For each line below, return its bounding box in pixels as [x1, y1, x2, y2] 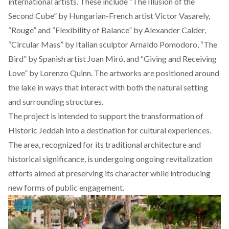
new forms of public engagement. [8, 182, 124, 193]
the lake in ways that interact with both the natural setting [8, 82, 208, 93]
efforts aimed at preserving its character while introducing [8, 168, 211, 178]
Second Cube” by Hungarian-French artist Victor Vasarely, [8, 11, 210, 21]
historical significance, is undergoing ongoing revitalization [8, 154, 213, 164]
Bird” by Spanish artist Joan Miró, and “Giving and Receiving [8, 54, 217, 64]
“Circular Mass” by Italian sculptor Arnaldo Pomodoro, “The [8, 39, 217, 50]
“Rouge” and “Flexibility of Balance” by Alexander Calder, [8, 25, 206, 35]
